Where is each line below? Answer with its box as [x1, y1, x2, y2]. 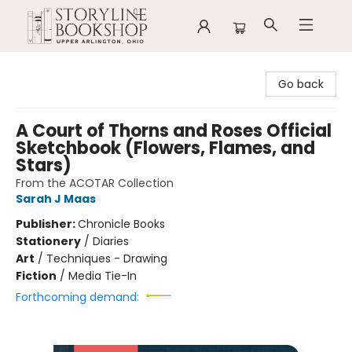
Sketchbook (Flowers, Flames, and [16, 136, 315, 160]
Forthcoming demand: [16, 289, 139, 305]
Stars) [16, 153, 71, 178]
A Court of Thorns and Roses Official [16, 119, 332, 143]
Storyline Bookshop [12, 59, 115, 75]
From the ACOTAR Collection [16, 175, 174, 191]
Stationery [16, 233, 81, 249]
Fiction [16, 268, 57, 284]
